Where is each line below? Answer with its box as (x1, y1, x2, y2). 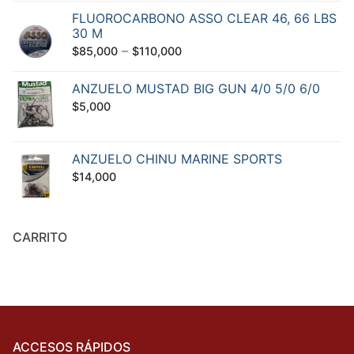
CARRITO (13, 228, 67, 245)
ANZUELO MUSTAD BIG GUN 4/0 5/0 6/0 (72, 80, 320, 96)
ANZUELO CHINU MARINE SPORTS (72, 150, 282, 167)
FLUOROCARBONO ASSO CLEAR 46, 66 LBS (72, 9, 337, 26)
